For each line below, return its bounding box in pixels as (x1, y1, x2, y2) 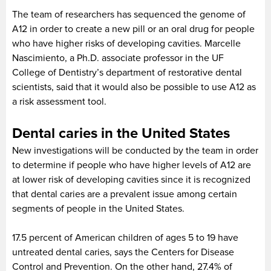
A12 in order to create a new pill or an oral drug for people (12, 22, 255, 35)
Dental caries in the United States (12, 124, 230, 142)
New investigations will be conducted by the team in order (12, 144, 258, 157)
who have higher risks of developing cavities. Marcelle (12, 37, 241, 50)
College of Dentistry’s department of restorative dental (12, 66, 242, 79)
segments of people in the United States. (12, 202, 184, 215)
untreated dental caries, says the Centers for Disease (12, 246, 234, 258)
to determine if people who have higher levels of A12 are (12, 158, 251, 171)
